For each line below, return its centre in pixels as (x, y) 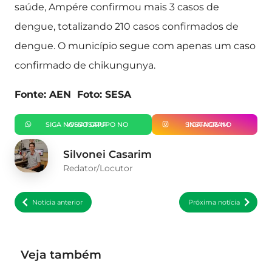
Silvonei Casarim (107, 155)
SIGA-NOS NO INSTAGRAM (208, 124)
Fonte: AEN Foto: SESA (73, 94)
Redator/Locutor (98, 168)
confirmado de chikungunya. (85, 65)
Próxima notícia (214, 202)
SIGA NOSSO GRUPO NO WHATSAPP (87, 124)
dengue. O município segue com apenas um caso (135, 46)
